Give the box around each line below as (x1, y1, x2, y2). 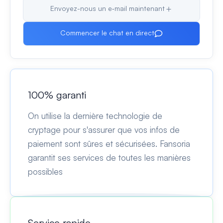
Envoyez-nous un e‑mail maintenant (50, 4, 165, 12)
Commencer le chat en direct (60, 28, 155, 37)
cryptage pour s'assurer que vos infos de (28, 124, 180, 135)
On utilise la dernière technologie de (28, 110, 162, 121)
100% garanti (28, 88, 86, 101)
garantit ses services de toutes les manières (28, 152, 191, 163)
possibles (28, 166, 63, 177)
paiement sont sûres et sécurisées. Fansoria (28, 138, 190, 149)
